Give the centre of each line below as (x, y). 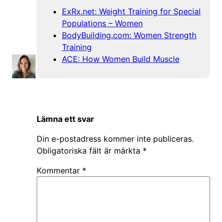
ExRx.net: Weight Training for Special (131, 11)
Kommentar (59, 171)
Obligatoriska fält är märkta (90, 150)
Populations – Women (102, 23)
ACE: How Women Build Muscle (120, 59)
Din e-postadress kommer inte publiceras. (115, 139)
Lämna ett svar (65, 119)
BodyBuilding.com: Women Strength (129, 35)
